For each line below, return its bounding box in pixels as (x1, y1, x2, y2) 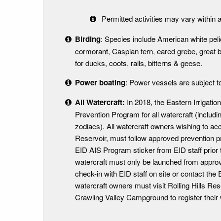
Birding (74, 33, 101, 44)
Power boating (74, 76, 125, 88)
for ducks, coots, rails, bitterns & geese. (74, 57, 202, 68)
